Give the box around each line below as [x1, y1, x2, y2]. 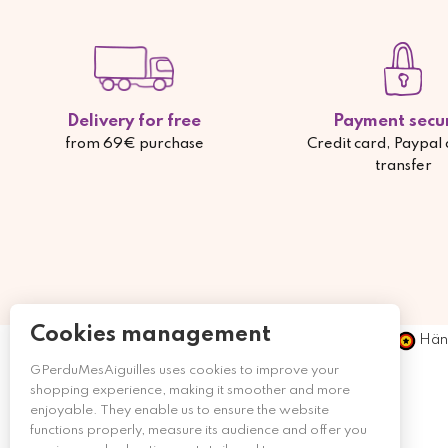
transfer [374, 158, 432, 173]
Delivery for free [67, 112, 202, 130]
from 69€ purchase [64, 136, 204, 151]
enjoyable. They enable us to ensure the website [30, 404, 329, 417]
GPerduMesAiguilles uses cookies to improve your [30, 364, 339, 377]
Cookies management [30, 324, 271, 346]
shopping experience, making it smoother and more [30, 384, 350, 397]
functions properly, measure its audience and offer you [30, 424, 367, 437]
